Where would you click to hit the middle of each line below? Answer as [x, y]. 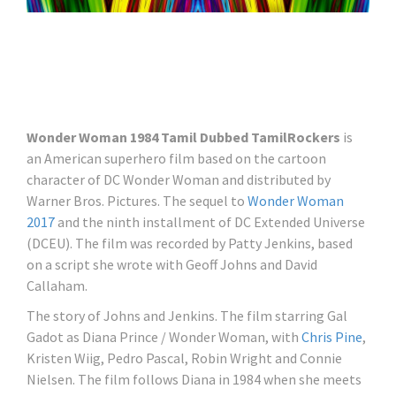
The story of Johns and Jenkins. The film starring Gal [187, 315]
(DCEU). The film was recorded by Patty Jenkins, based [190, 243]
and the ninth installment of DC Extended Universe [210, 221]
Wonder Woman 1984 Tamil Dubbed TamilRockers [183, 137]
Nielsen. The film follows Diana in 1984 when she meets [194, 379]
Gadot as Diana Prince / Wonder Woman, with [164, 336]
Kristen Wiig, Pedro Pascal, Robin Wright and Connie [184, 358]
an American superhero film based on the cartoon [176, 158]
